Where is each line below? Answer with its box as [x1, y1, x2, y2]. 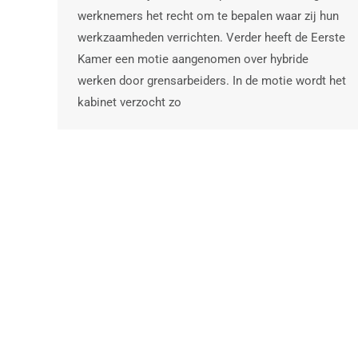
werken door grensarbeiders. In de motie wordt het [78, 73, 346, 88]
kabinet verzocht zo [78, 94, 181, 109]
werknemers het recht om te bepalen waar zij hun [78, 8, 339, 23]
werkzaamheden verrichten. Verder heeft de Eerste [78, 30, 345, 45]
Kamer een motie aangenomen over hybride [78, 51, 308, 66]
